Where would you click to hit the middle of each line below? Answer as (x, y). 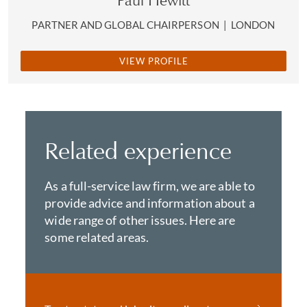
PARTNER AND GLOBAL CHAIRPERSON (126, 25)
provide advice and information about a (150, 203)
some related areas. (97, 237)
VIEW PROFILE (153, 61)
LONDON (253, 25)
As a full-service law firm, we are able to (150, 186)
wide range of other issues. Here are (140, 220)
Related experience (138, 151)
